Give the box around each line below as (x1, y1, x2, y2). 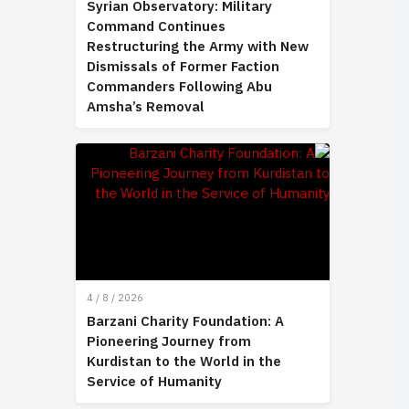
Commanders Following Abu (87, 77, 272, 98)
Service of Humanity (87, 372, 222, 393)
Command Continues (87, 16, 225, 37)
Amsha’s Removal (87, 97, 204, 118)
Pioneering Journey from (87, 331, 251, 352)
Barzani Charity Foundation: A (87, 311, 284, 332)
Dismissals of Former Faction (87, 57, 279, 78)
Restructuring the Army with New (87, 37, 309, 58)
